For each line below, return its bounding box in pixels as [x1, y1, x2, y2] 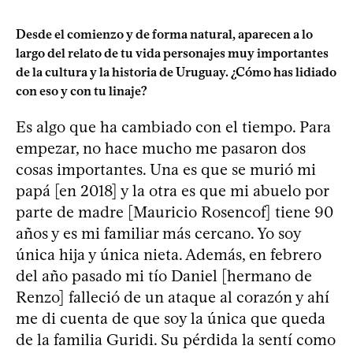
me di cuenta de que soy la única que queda [16, 308, 325, 328]
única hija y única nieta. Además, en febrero [16, 244, 321, 264]
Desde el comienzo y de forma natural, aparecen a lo [16, 26, 313, 42]
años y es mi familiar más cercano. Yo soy [16, 223, 301, 243]
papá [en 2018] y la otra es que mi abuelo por [16, 180, 329, 200]
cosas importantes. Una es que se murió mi [16, 159, 316, 179]
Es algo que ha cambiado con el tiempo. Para [16, 117, 331, 136]
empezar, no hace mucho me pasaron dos [16, 138, 306, 158]
